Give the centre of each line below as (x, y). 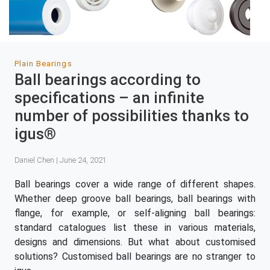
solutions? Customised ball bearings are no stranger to (135, 256)
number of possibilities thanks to (132, 116)
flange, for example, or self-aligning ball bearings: (135, 213)
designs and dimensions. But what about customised (135, 242)
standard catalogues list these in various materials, (135, 227)
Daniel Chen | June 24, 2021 (61, 160)
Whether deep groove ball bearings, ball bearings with (135, 198)
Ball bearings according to (108, 80)
